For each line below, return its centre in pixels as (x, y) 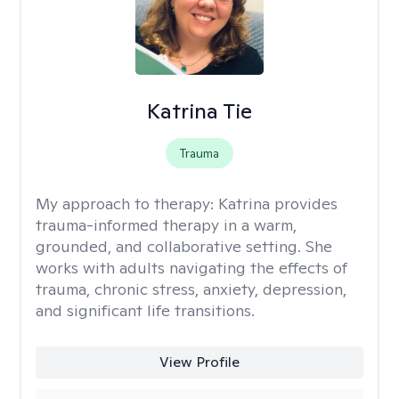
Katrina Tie (199, 111)
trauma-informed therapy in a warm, (166, 225)
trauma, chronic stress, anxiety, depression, (191, 289)
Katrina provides (278, 204)
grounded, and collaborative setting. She (184, 246)
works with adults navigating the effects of (191, 268)
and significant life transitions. (145, 310)
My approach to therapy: (127, 204)
